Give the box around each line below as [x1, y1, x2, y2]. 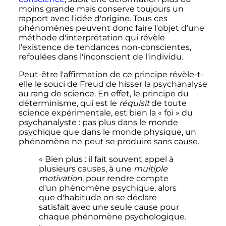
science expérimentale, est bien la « [18, 108, 162, 118]
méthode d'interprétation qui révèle [18, 33, 165, 43]
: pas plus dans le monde [78, 118, 178, 128]
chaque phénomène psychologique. [38, 212, 186, 222]
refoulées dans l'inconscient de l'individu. [18, 52, 183, 62]
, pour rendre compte [82, 174, 168, 184]
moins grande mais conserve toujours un [18, 4, 184, 14]
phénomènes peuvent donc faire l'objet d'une [18, 23, 204, 33]
